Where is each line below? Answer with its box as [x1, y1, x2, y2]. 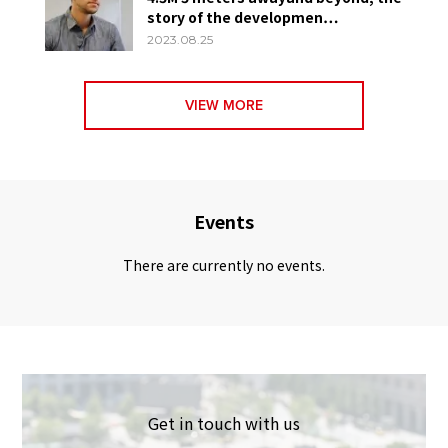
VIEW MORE [185, 96, 263, 114]
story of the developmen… [147, 6, 339, 27]
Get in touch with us [147, 410, 300, 435]
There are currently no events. [123, 254, 325, 275]
